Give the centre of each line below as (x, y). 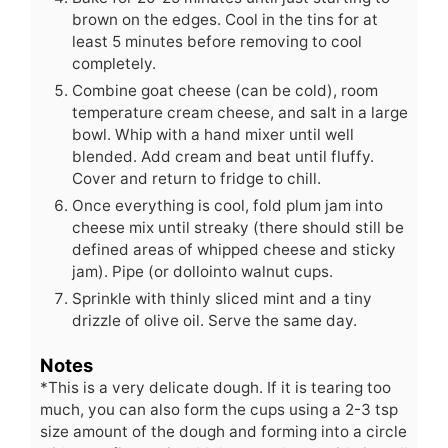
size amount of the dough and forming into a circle (223, 431)
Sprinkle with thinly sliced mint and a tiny (222, 298)
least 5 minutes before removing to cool (217, 41)
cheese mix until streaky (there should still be (238, 227)
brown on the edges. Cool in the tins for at (225, 19)
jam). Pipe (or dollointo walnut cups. (202, 271)
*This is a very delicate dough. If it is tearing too (215, 387)
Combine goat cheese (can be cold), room (225, 90)
